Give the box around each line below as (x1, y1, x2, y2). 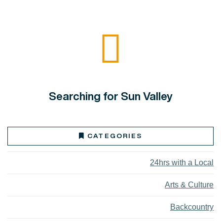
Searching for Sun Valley (48, 87, 173, 104)
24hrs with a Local (150, 158, 214, 167)
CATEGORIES (87, 130, 142, 141)
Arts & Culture (165, 180, 214, 189)
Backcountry (170, 202, 214, 211)
